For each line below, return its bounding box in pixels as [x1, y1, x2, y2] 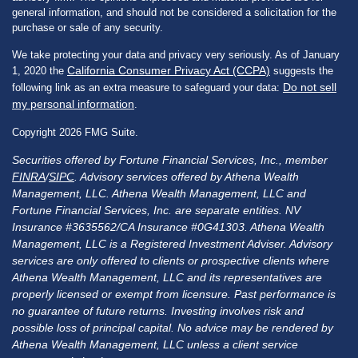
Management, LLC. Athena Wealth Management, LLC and [12, 186, 306, 200]
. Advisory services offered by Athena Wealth [74, 169, 299, 183]
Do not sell [283, 80, 336, 93]
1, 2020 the [12, 64, 67, 77]
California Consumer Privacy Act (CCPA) [67, 63, 270, 77]
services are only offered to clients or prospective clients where [12, 253, 329, 267]
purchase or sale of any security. [12, 21, 163, 34]
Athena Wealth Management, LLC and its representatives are [12, 270, 322, 284]
